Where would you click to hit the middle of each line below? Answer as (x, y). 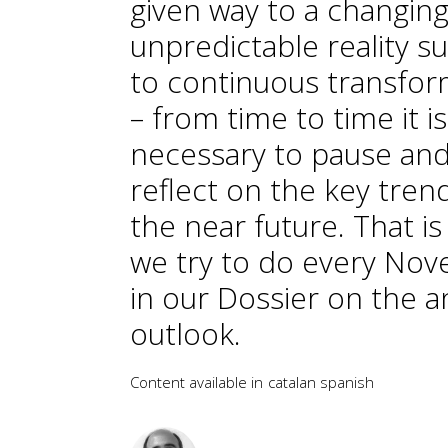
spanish (347, 381)
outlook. (185, 333)
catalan (292, 381)
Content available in (196, 381)
